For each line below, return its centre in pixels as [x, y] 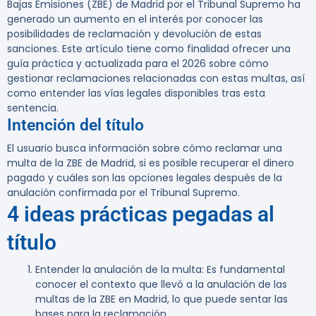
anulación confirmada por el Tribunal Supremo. [123, 193]
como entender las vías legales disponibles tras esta [136, 93]
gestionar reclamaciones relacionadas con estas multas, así [156, 79]
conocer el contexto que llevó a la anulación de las [161, 285]
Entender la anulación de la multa [119, 270]
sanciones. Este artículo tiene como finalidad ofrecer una [149, 49]
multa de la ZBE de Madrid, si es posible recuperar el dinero [151, 163]
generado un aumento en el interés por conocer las [135, 19]
